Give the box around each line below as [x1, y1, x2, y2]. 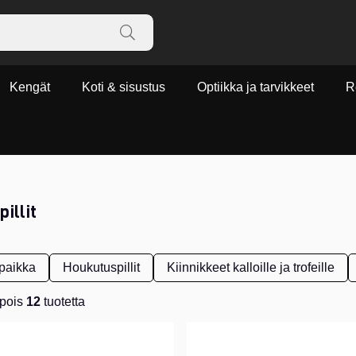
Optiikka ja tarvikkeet [197, 80, 314, 95]
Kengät [10, 80, 50, 95]
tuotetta [41, 294, 85, 308]
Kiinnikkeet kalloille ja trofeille [167, 260, 335, 274]
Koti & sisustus [82, 80, 165, 95]
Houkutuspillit [63, 260, 140, 274]
